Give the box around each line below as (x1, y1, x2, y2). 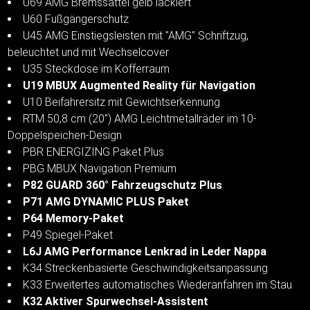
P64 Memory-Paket (23, 211, 125, 225)
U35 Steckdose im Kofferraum (23, 62, 170, 75)
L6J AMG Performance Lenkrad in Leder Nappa (23, 244, 267, 258)
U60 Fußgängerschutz (23, 12, 129, 26)
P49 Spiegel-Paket (23, 228, 113, 241)
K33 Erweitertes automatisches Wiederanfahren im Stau (23, 277, 293, 291)
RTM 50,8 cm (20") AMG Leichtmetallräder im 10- (23, 111, 257, 125)
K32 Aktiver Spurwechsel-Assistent (23, 294, 209, 308)
